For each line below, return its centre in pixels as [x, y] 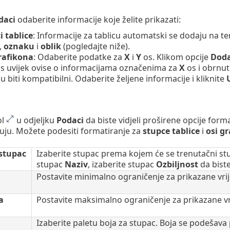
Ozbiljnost [177, 164]
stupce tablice [171, 131]
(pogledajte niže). [95, 46]
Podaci [70, 120]
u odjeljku [35, 120]
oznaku [19, 46]
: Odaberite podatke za [79, 57]
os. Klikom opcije [176, 57]
